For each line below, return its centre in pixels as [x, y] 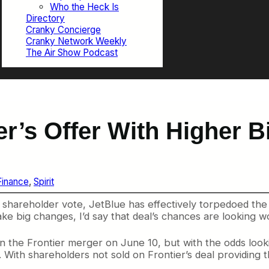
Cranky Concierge [63, 29]
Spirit [44, 182]
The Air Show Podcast [72, 52]
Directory [45, 18]
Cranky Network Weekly [76, 41]
